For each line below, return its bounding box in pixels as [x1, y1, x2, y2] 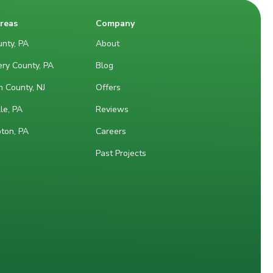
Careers [95, 125, 126, 137]
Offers [95, 81, 121, 93]
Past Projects [95, 147, 146, 159]
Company [95, 17, 135, 29]
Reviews [95, 103, 129, 115]
